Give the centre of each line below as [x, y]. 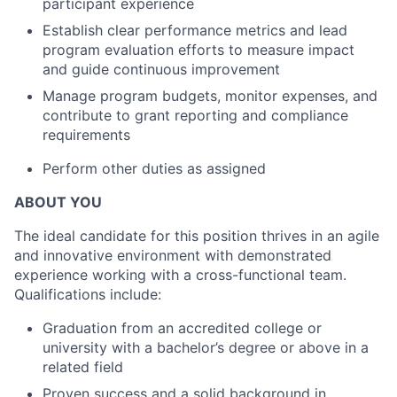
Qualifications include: [88, 294]
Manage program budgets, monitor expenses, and [210, 95]
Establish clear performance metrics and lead [195, 30]
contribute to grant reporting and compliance [195, 115]
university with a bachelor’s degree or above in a [206, 347]
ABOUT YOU [58, 202]
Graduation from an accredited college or [182, 327]
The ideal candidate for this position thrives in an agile [197, 235]
